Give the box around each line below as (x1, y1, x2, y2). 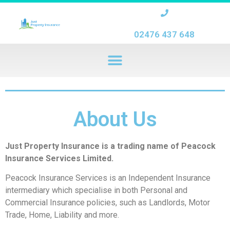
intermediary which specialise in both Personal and (5, 185, 187, 196)
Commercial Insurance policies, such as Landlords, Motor (5, 198, 210, 208)
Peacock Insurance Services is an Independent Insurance (5, 173, 210, 183)
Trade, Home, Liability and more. (5, 210, 119, 220)
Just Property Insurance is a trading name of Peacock (5, 141, 216, 151)
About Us (73, 107, 157, 131)
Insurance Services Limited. (5, 154, 113, 163)
